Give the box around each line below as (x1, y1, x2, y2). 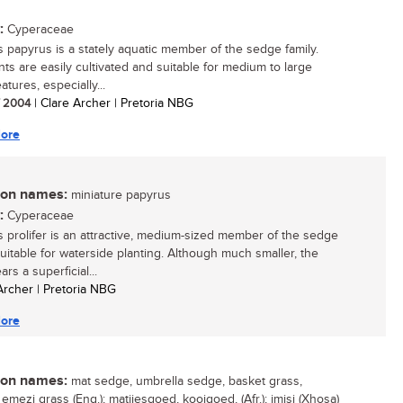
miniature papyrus (67, 188, 171, 202)
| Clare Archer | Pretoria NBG (31, 96, 193, 111)
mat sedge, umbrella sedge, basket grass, (67, 374, 302, 389)
